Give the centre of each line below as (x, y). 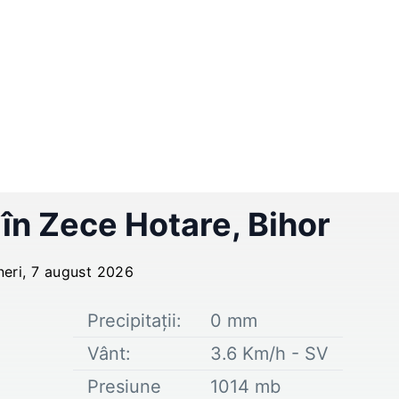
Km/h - (271, 353)
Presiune (124, 386)
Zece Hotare (135, 224)
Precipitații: (134, 320)
